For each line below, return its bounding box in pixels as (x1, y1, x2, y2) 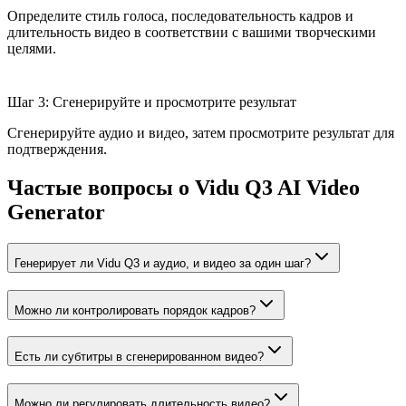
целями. (7, 41, 56, 57)
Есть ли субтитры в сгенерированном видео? (14, 350, 264, 364)
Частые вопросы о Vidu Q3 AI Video (7, 175, 360, 199)
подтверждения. (7, 141, 107, 158)
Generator (7, 199, 105, 224)
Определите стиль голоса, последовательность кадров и (7, 8, 353, 24)
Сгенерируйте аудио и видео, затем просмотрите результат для (7, 125, 394, 141)
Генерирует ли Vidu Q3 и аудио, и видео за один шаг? (14, 256, 311, 270)
